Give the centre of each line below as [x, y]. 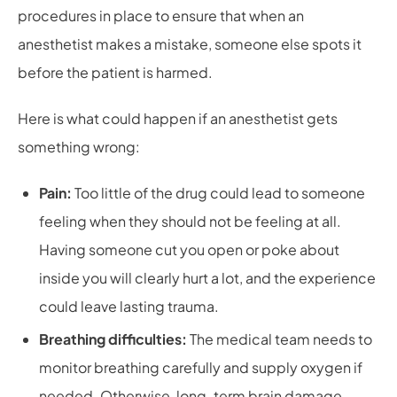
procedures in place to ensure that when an [161, 16]
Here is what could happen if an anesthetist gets [178, 118]
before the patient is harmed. [115, 72]
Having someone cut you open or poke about [189, 249]
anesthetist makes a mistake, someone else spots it [190, 44]
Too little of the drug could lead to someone [218, 193]
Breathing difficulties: [114, 339]
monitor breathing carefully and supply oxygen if [201, 367]
